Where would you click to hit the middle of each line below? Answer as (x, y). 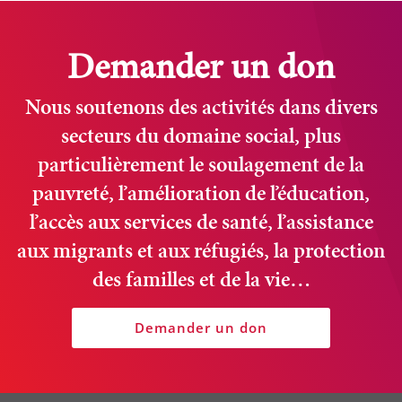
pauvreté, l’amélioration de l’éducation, (201, 194)
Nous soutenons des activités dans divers (201, 108)
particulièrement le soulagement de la (201, 165)
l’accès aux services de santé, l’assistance (201, 223)
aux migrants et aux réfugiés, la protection (201, 251)
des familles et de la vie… (201, 280)
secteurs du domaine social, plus (201, 136)
